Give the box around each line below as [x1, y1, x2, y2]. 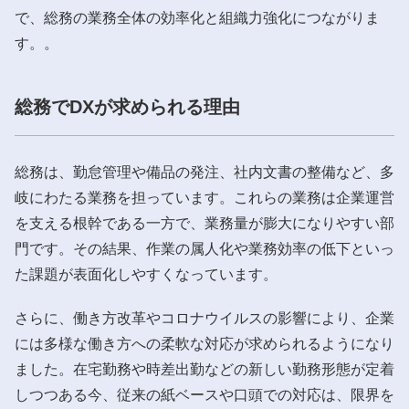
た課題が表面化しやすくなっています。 [15, 266, 278, 282]
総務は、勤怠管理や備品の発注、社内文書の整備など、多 [15, 163, 394, 180]
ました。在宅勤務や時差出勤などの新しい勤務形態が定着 [15, 361, 394, 377]
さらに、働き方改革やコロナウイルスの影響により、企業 [15, 309, 394, 326]
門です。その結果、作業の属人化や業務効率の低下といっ [15, 240, 394, 257]
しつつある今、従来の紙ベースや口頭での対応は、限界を [15, 386, 394, 403]
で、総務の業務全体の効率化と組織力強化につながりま [15, 9, 380, 26]
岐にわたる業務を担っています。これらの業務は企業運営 [15, 189, 394, 205]
